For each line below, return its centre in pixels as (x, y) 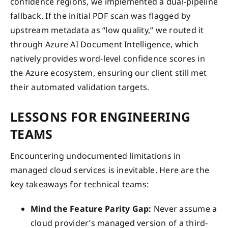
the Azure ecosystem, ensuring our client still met (108, 73)
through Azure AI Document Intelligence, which (104, 44)
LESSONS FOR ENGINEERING (101, 116)
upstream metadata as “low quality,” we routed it (107, 30)
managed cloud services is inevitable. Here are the (110, 170)
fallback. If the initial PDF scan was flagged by (101, 16)
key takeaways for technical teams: (80, 184)
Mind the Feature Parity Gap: (91, 209)
